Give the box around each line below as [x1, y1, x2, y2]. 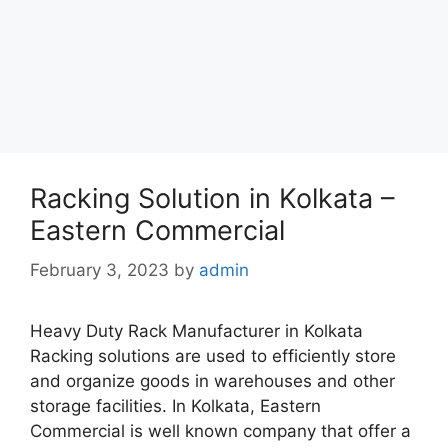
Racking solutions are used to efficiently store [30, 346, 396, 366]
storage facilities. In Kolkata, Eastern [30, 396, 321, 416]
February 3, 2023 [30, 260, 169, 280]
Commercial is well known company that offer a [30, 421, 411, 441]
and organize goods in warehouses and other [30, 371, 395, 391]
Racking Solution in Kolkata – [30, 181, 395, 215]
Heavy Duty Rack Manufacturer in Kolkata [30, 321, 363, 341]
